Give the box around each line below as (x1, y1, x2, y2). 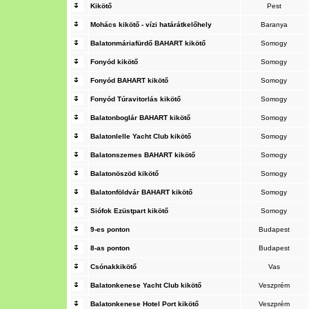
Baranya (260, 21, 288, 28)
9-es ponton (90, 226, 130, 233)
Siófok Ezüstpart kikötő (90, 207, 168, 215)
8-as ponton (90, 244, 130, 252)
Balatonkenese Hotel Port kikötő (90, 300, 199, 308)
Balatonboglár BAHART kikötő (90, 114, 190, 121)
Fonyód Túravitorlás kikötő (90, 95, 181, 103)
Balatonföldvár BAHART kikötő (90, 188, 192, 196)
